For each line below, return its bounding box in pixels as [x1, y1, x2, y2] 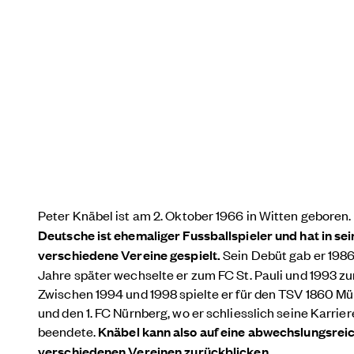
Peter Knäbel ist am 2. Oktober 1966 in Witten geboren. [38, 206, 352, 224]
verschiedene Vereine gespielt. [38, 246, 221, 265]
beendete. [38, 322, 98, 341]
